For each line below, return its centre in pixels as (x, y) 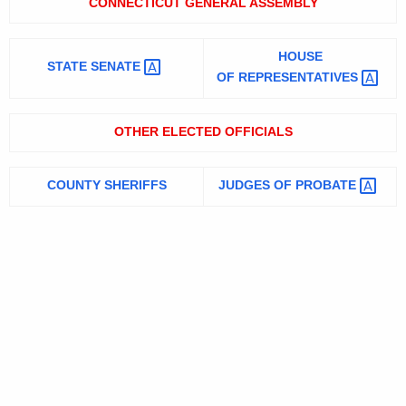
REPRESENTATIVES (300, 77)
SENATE (117, 67)
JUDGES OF (257, 185)
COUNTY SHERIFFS (106, 185)
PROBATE (328, 185)
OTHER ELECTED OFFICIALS (203, 132)
